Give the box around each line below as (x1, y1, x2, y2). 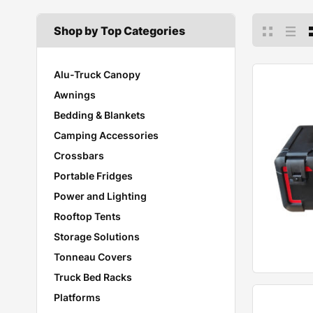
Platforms (54, 291, 101, 303)
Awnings (54, 89, 96, 101)
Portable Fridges (54, 170, 133, 182)
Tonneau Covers (54, 251, 132, 263)
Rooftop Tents (54, 210, 121, 222)
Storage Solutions (54, 231, 140, 242)
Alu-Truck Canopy (54, 68, 140, 80)
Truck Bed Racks (54, 271, 132, 283)
